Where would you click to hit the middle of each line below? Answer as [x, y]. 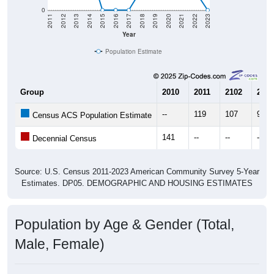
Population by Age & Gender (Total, [124, 225]
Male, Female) [60, 244]
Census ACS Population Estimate [91, 116]
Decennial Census [63, 139]
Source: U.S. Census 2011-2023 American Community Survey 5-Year [137, 172]
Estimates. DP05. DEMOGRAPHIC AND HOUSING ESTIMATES [137, 183]
